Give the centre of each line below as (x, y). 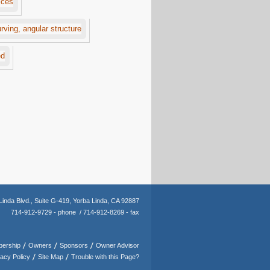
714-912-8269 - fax (111, 212)
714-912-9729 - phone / (47, 212)
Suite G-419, (53, 201)
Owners (40, 246)
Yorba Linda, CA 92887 (106, 201)
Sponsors (74, 246)
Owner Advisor (118, 246)
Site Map (51, 257)
